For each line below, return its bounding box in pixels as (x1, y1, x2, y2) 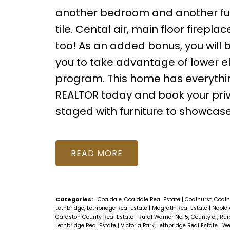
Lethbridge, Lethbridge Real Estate (55, 204, 149, 212)
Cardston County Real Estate (55, 213, 135, 221)
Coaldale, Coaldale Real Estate (97, 195, 182, 203)
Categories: (55, 195, 93, 203)
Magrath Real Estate (151, 204, 209, 212)
